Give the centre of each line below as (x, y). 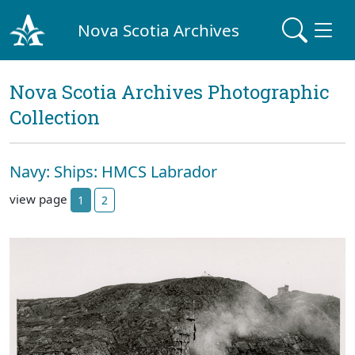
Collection (55, 117)
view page (40, 198)
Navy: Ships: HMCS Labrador (113, 172)
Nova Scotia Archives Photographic (169, 92)
